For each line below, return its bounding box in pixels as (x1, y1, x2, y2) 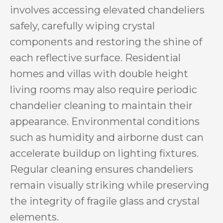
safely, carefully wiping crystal (10, 20, 155, 32)
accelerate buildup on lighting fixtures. (10, 147, 199, 159)
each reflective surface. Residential (10, 52, 181, 64)
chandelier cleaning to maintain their (10, 100, 193, 111)
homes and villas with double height (10, 68, 188, 80)
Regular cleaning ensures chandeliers (10, 163, 193, 175)
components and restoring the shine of (10, 36, 202, 48)
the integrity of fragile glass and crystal (10, 195, 200, 207)
